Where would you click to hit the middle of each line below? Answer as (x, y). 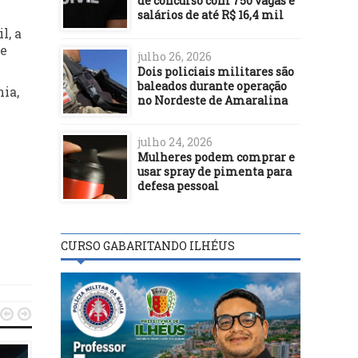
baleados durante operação (212, 86)
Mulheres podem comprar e (216, 157)
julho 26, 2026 (175, 56)
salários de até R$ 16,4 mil (211, 14)
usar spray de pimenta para (215, 171)
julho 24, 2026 (175, 141)
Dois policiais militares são (216, 71)
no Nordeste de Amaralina (213, 100)
